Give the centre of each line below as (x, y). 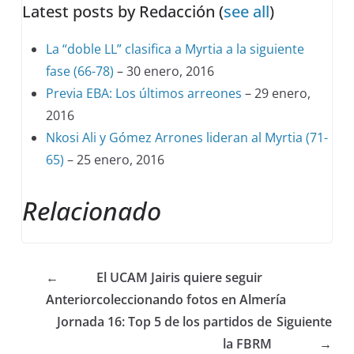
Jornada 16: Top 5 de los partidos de (164, 322)
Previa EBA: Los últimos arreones (144, 93)
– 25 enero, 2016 (115, 160)
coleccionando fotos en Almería (192, 299)
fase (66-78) (80, 71)
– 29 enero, (277, 93)
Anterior (72, 299)
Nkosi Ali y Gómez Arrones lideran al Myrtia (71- (187, 137)
